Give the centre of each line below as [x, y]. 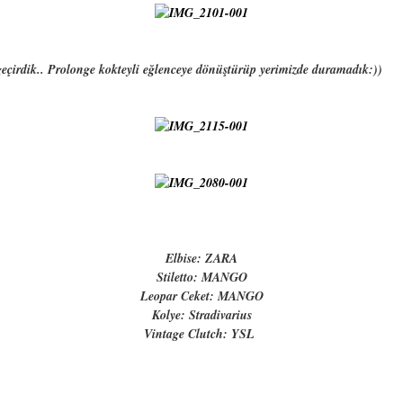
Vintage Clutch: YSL [201, 334]
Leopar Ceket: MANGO [201, 296]
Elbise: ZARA [201, 258]
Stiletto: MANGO [201, 277]
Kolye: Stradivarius [201, 315]
